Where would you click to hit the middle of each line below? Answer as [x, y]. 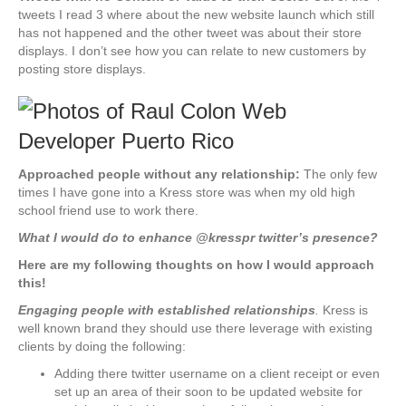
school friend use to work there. [108, 211]
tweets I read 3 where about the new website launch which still [196, 15]
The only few [340, 174]
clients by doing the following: [102, 347]
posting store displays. [82, 69]
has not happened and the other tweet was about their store [190, 33]
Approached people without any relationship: [161, 174]
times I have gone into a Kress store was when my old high [187, 193]
